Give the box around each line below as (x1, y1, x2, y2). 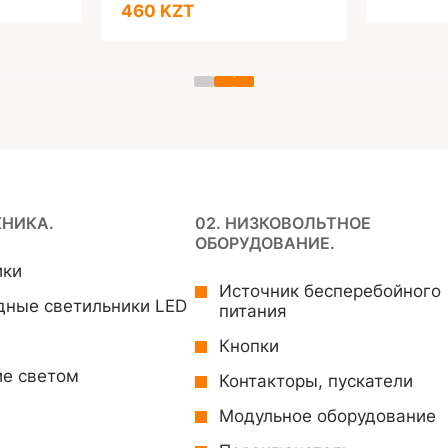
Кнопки (219, 336, 279, 356)
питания (219, 301, 287, 321)
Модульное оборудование (219, 406, 436, 426)
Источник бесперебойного (219, 281, 441, 301)
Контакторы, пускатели (219, 371, 413, 391)
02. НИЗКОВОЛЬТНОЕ (195, 213, 371, 233)
